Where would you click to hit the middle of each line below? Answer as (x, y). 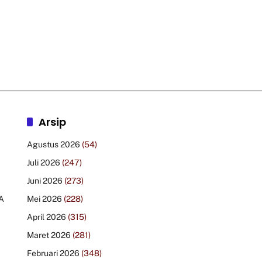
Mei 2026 (44, 199)
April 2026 (46, 217)
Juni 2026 (44, 181)
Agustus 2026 (53, 145)
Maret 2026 (49, 235)
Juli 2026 (43, 163)
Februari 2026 (53, 254)
